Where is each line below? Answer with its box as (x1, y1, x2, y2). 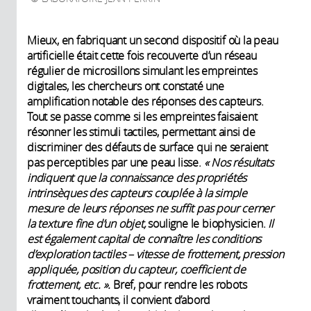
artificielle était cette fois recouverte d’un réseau (27, 48, 257, 64)
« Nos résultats (203, 155, 274, 171)
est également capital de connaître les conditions (27, 231, 262, 247)
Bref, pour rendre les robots (110, 277, 247, 293)
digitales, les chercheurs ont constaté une (27, 78, 224, 94)
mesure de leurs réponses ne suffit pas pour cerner (27, 201, 274, 217)
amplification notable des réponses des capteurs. (27, 94, 264, 110)
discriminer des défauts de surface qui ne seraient (27, 140, 268, 155)
